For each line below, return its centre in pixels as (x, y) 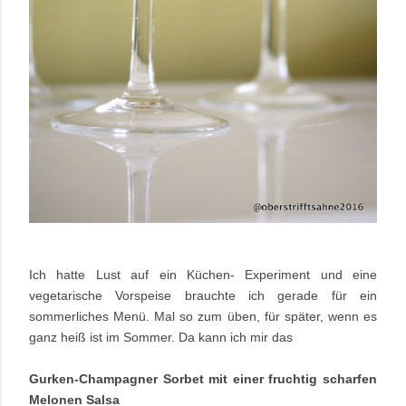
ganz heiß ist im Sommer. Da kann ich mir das (161, 337)
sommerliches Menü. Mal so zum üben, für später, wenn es (203, 316)
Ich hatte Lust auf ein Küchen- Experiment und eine (203, 274)
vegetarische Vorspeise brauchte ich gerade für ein (203, 295)
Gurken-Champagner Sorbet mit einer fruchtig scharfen (203, 378)
